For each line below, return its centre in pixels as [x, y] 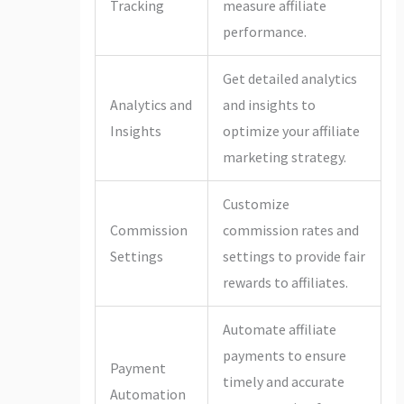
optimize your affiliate [291, 130]
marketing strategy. [284, 156]
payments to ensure [284, 355]
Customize [256, 203]
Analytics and [151, 104]
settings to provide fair [294, 256]
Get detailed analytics [289, 78]
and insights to [269, 104]
